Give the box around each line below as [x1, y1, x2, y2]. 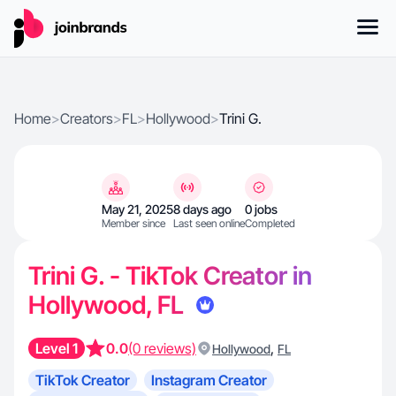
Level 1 [35, 339, 78, 357]
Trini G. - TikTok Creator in [28, 261, 312, 291]
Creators [60, 110, 113, 127]
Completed [244, 217, 295, 230]
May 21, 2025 [101, 202, 173, 217]
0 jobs [244, 202, 278, 217]
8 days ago [172, 202, 232, 217]
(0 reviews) [128, 339, 196, 357]
